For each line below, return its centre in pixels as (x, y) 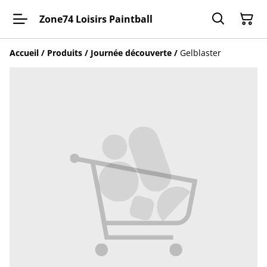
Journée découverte (131, 53)
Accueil (24, 53)
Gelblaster (201, 53)
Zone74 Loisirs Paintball (96, 19)
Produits (65, 53)
